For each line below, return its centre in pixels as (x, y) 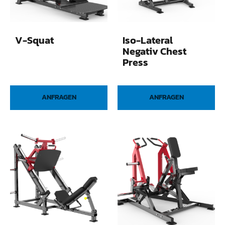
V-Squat (34, 40)
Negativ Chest (154, 51)
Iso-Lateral (148, 40)
